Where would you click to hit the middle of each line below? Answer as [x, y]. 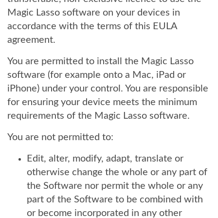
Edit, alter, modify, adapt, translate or [105, 159]
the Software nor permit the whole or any [115, 186]
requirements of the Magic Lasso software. [99, 116]
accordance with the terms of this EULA [92, 26]
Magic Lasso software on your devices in [94, 13]
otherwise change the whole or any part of [117, 172]
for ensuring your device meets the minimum [102, 102]
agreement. [31, 40]
